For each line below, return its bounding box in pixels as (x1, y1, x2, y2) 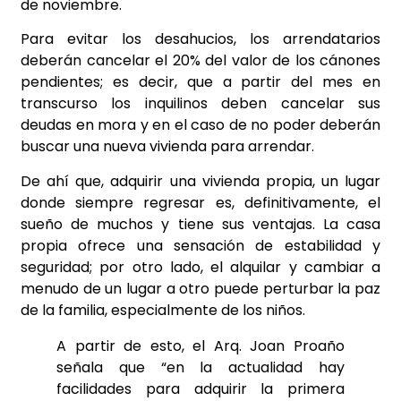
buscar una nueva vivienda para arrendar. (21, 136, 314, 158)
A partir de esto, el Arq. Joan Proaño (56, 335, 345, 356)
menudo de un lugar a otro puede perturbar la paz (21, 277, 380, 299)
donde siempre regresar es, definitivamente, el (21, 192, 380, 213)
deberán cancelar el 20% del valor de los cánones (21, 50, 380, 72)
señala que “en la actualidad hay (56, 356, 345, 378)
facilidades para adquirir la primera (56, 378, 345, 399)
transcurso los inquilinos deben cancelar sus (21, 93, 380, 115)
